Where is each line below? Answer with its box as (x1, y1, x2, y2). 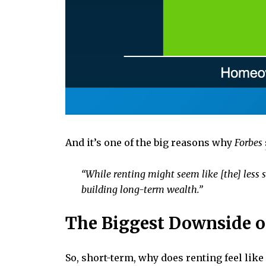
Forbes (235, 137, 262, 149)
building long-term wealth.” (81, 183, 202, 195)
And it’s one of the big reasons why (65, 137, 235, 149)
